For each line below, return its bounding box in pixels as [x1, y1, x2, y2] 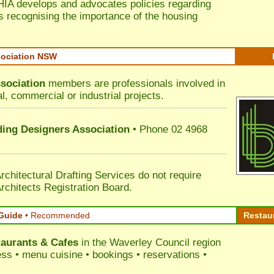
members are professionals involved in [45, 78, 225, 89]
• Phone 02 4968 [130, 124, 207, 135]
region [190, 237, 221, 248]
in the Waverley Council [78, 237, 190, 248]
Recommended [31, 210, 90, 220]
